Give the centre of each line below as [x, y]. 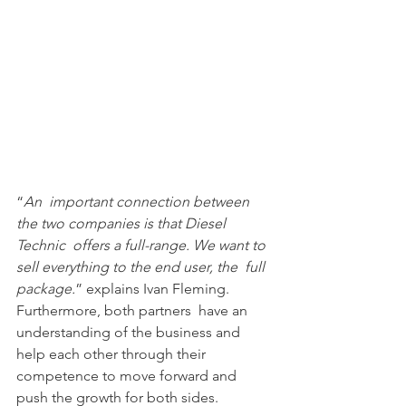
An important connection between [138, 202]
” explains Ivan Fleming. [154, 289]
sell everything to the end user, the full [142, 267]
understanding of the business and [130, 333]
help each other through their [115, 354]
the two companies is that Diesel [123, 224]
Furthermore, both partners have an [134, 311]
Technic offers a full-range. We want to [143, 246]
